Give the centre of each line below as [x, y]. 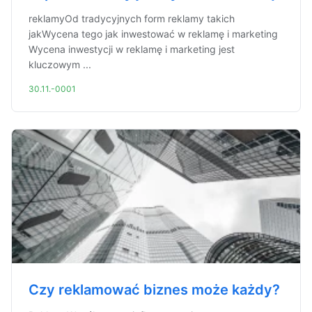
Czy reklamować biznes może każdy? [154, 290]
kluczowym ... [60, 64]
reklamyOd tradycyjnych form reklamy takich [132, 18]
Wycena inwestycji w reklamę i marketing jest [132, 49]
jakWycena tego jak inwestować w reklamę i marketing [153, 34]
